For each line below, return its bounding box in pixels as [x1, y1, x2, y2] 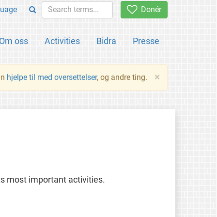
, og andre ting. [97, 73, 147, 82]
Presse [133, 36, 159, 46]
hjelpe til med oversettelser [7, 73, 97, 82]
